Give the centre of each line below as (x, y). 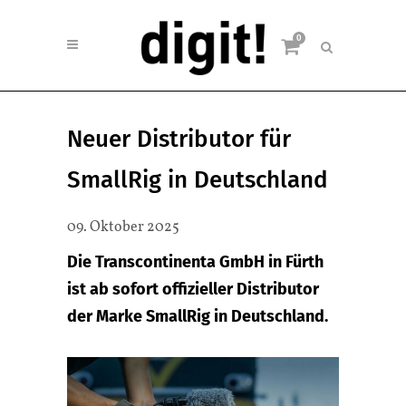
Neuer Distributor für (179, 139)
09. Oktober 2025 (123, 227)
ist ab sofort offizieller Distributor (193, 289)
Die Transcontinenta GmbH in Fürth (195, 262)
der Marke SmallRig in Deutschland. (198, 316)
